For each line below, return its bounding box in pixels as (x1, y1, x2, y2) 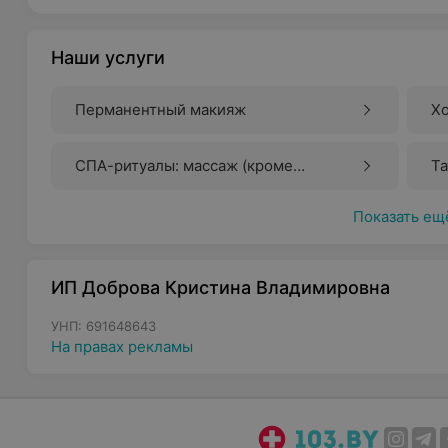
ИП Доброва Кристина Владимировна (51, 277, 391, 298)
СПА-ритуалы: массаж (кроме (75, 156, 294, 175)
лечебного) (75, 180, 160, 199)
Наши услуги (51, 47, 166, 68)
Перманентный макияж (75, 100, 247, 119)
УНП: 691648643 (51, 318, 157, 334)
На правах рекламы (51, 337, 194, 356)
